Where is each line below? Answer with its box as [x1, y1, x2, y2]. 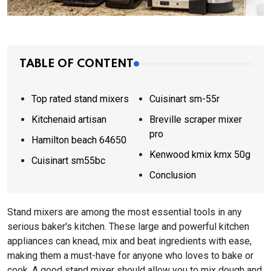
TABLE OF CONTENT [19, 58, 134, 70]
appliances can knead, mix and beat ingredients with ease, [7, 235, 252, 247]
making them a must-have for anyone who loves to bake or [7, 250, 253, 261]
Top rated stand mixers [31, 93, 129, 105]
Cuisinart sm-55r [149, 93, 220, 105]
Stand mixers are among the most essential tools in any [7, 206, 242, 218]
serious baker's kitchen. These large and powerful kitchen [7, 221, 249, 232]
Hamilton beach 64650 [31, 134, 126, 146]
